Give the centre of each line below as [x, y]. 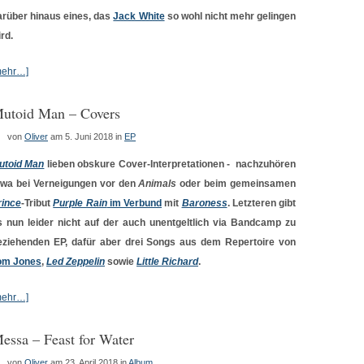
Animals [158, 184]
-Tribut [37, 203]
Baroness [204, 203]
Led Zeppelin [76, 262]
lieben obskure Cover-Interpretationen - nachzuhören [170, 164]
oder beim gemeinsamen [236, 184]
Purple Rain [80, 203]
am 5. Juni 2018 [82, 136]
